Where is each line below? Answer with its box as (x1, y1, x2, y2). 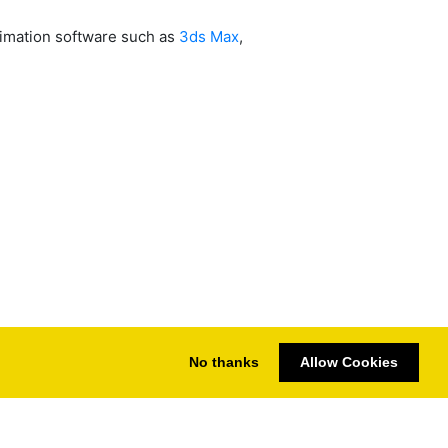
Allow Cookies (300, 354, 399, 371)
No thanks (188, 354, 259, 371)
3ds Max (175, 27, 239, 47)
